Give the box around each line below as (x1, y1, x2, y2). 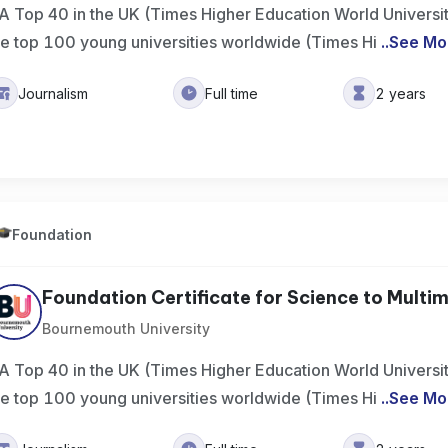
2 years (375, 84, 427, 102)
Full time (205, 84, 259, 102)
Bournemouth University (42, 320, 211, 337)
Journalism (18, 84, 89, 102)
